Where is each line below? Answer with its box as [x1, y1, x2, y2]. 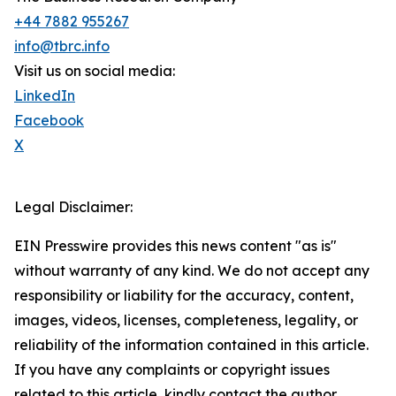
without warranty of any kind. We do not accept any [14, 262, 369, 280]
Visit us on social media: [14, 62, 175, 80]
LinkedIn [14, 87, 75, 105]
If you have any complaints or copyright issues [14, 361, 330, 379]
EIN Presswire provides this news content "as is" [14, 237, 337, 255]
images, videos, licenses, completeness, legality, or [14, 311, 358, 330]
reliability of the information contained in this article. [14, 336, 369, 354]
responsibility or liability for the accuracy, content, [14, 286, 354, 305]
